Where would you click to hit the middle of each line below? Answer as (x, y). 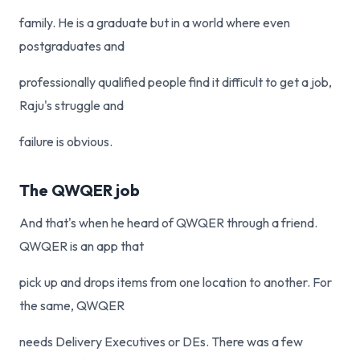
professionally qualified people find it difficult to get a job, (176, 82)
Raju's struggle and (72, 105)
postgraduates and (72, 46)
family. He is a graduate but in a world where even (155, 22)
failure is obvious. (66, 141)
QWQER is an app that (82, 246)
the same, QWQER (72, 305)
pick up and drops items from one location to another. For (176, 282)
